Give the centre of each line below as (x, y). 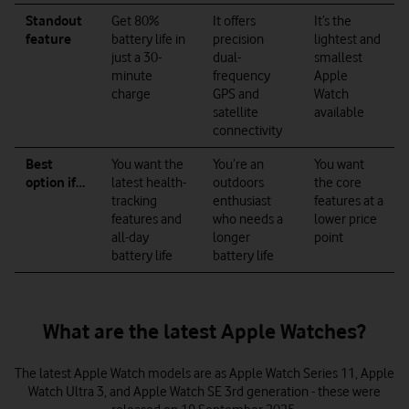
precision (238, 39)
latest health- (149, 183)
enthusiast (242, 201)
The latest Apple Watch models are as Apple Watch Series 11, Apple (204, 373)
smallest (338, 58)
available (339, 112)
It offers (234, 21)
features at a (349, 201)
